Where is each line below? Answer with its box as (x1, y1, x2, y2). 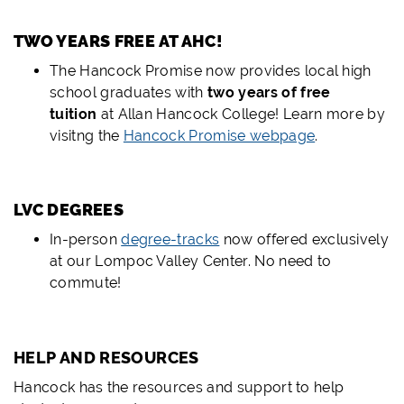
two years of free (207, 83, 331, 101)
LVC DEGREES (14, 200, 124, 220)
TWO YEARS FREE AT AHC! (14, 31, 224, 50)
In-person (50, 231, 117, 249)
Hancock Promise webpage (123, 126, 316, 144)
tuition (50, 105, 97, 123)
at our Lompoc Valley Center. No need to (50, 252, 332, 271)
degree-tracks (121, 231, 220, 249)
